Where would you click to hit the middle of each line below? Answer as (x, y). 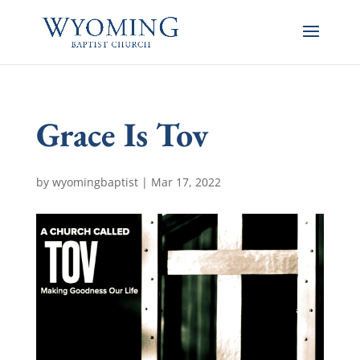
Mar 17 (170, 182)
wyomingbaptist (95, 182)
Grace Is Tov (122, 135)
